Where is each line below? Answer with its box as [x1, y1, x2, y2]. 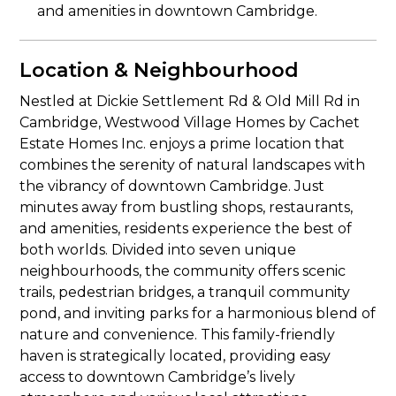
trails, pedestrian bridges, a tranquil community [19, 284, 351, 301]
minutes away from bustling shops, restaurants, [19, 199, 354, 216]
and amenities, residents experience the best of [19, 220, 353, 237]
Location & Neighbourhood [19, 58, 300, 82]
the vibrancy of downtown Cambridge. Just [19, 178, 325, 194]
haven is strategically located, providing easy [19, 347, 331, 364]
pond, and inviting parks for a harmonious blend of [19, 305, 377, 322]
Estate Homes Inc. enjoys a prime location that [19, 135, 346, 152]
